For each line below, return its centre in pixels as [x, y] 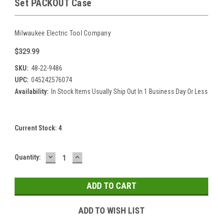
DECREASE [68, 156]
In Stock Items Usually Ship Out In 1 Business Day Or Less [129, 91]
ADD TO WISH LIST [111, 210]
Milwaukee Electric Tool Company [63, 33]
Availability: [32, 91]
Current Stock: [36, 128]
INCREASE [94, 156]
